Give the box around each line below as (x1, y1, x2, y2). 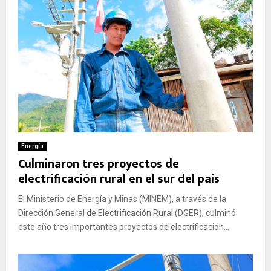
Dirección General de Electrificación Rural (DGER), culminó (18, 208, 236, 218)
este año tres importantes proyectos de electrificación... (18, 222, 229, 232)
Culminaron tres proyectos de (18, 154, 179, 175)
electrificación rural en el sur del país (18, 169, 220, 190)
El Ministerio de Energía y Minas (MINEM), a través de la (18, 194, 226, 204)
